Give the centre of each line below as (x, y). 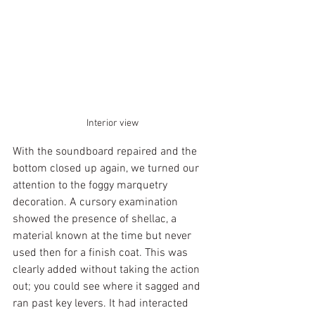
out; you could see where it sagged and (108, 287)
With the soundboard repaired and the (106, 152)
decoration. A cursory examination (97, 202)
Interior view (112, 123)
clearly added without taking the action (108, 270)
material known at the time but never (103, 236)
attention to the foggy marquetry (91, 186)
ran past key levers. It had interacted (102, 304)
